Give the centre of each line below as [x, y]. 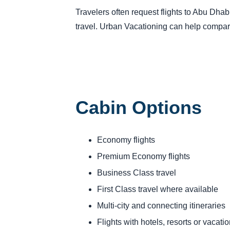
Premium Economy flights [143, 156]
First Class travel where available [157, 189]
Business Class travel [136, 172]
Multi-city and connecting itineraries [161, 205]
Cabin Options [139, 107]
